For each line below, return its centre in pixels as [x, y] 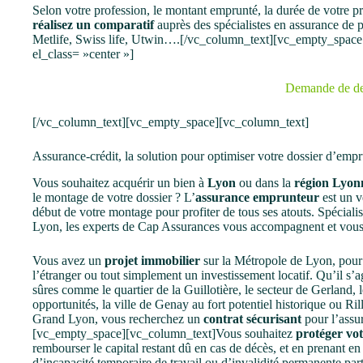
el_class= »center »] [83, 54]
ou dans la [265, 182]
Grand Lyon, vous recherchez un [118, 318]
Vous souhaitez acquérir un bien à [120, 182]
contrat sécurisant [252, 318]
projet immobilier [152, 260]
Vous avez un [68, 260]
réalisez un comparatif [93, 25]
